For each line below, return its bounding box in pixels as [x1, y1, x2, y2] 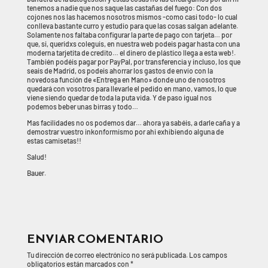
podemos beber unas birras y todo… [26, 102, 138, 111]
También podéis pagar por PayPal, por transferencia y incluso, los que [26, 57, 240, 66]
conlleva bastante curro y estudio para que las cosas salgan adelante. [26, 22, 238, 30]
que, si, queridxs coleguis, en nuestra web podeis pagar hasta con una [26, 39, 240, 48]
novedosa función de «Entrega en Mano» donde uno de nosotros [26, 75, 226, 84]
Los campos [188, 251, 227, 259]
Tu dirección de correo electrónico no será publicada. [26, 251, 188, 259]
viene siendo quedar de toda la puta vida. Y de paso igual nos [26, 93, 212, 102]
